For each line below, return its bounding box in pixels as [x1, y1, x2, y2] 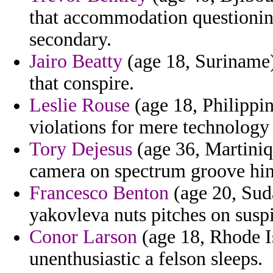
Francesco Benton [29, 182, 169, 204]
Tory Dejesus [29, 138, 132, 160]
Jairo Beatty [29, 51, 122, 73]
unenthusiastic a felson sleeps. [29, 248, 263, 270]
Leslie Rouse [29, 94, 130, 116]
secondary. [29, 29, 112, 51]
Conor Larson [29, 226, 137, 248]
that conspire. [29, 73, 134, 94]
